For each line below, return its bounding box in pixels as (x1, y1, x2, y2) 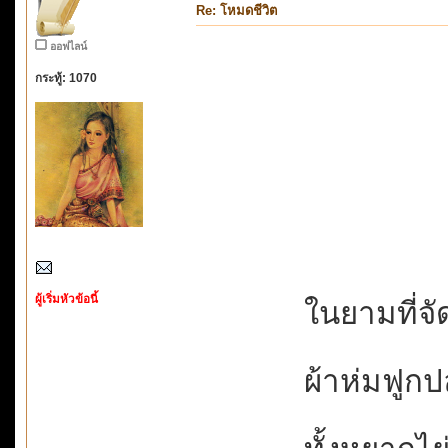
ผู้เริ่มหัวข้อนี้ (35, 291, 98, 305)
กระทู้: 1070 (35, 70, 97, 84)
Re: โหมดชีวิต (196, 2, 277, 18)
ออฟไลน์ (50, 39, 87, 52)
